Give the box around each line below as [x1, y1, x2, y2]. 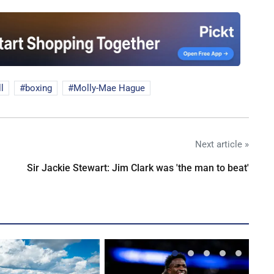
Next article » [195, 138, 249, 150]
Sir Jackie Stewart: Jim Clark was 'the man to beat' [27, 161, 249, 174]
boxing [25, 82, 52, 94]
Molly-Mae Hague [73, 82, 145, 94]
